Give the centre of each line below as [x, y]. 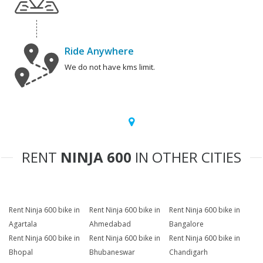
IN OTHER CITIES [186, 157]
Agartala [23, 224]
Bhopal [21, 252]
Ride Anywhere [99, 51]
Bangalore [187, 224]
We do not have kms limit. [110, 67]
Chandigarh [189, 252]
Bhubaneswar [112, 252]
